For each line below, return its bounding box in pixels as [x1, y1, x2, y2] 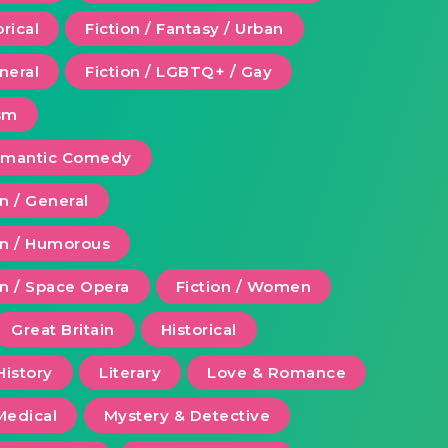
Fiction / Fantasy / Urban [85, 19, 284, 39]
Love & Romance [207, 363, 347, 383]
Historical [160, 320, 237, 340]
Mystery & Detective [103, 406, 271, 426]
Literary [99, 363, 162, 383]
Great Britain [11, 320, 115, 340]
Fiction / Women [175, 277, 312, 297]
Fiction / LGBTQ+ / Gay [85, 62, 273, 82]
